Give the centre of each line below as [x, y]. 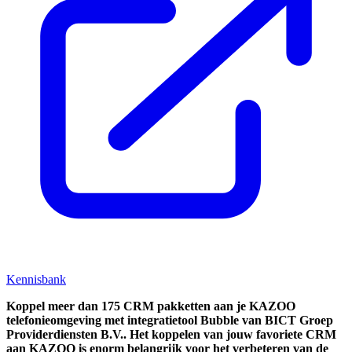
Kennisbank [36, 279]
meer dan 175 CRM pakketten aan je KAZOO [172, 306]
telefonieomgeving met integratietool [102, 320]
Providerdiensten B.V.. [68, 334]
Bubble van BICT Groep [265, 320]
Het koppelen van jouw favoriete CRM [233, 334]
